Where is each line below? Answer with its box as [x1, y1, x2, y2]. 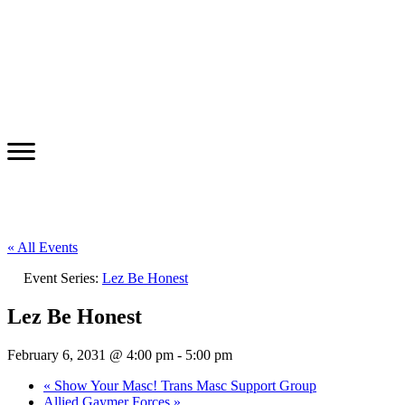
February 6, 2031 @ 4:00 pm [7, 346, 174, 363]
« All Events [7, 239, 78, 255]
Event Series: [24, 269, 102, 286]
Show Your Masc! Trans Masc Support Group [51, 377, 316, 393]
